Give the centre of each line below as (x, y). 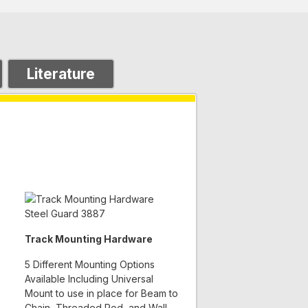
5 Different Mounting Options (89, 264)
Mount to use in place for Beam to (101, 293)
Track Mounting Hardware (88, 239)
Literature (60, 74)
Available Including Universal (89, 278)
